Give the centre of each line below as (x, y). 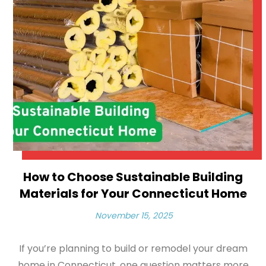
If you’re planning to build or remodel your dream (133, 249)
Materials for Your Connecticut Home (133, 194)
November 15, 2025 (134, 216)
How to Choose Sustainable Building (133, 177)
